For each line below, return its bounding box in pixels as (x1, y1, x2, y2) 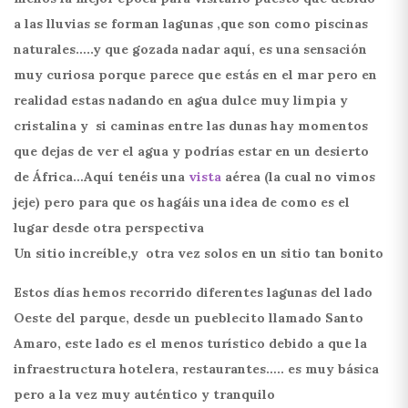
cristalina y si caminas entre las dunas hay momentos (14, 117, 368, 134)
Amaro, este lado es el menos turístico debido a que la (14, 334, 367, 352)
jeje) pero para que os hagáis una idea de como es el (14, 193, 350, 210)
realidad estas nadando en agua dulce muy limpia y (14, 91, 348, 108)
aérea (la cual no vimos (225, 168, 375, 185)
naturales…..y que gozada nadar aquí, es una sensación (14, 40, 367, 57)
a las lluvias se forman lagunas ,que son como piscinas (14, 15, 368, 32)
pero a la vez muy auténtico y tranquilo (14, 385, 275, 403)
